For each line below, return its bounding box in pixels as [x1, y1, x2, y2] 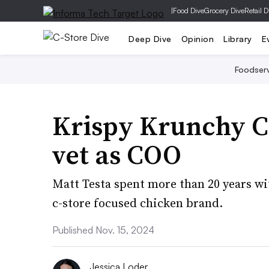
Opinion [181, 33, 214, 44]
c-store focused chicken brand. [52, 195, 223, 211]
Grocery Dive [204, 6, 244, 15]
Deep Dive [128, 33, 172, 44]
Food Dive [173, 6, 204, 15]
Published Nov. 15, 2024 [52, 224, 154, 236]
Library [223, 33, 252, 44]
